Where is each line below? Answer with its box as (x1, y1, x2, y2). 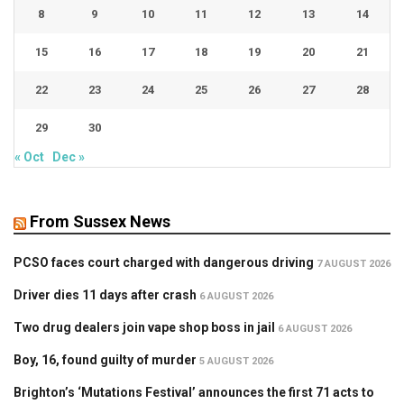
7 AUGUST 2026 (317, 258, 390, 271)
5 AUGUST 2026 (199, 355, 273, 368)
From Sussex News (30, 212, 170, 232)
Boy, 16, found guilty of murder (14, 353, 197, 368)
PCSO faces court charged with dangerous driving (14, 255, 314, 271)
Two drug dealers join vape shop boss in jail (14, 320, 275, 335)
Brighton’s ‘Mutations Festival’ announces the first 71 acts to (14, 385, 374, 400)
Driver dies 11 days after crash (14, 288, 197, 303)
